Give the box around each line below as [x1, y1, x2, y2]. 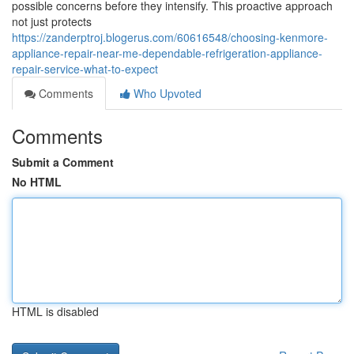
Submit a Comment [12, 154, 114, 170]
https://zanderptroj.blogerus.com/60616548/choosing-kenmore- [12, 29, 328, 45]
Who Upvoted [130, 85, 201, 101]
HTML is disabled [12, 303, 99, 319]
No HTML [12, 174, 62, 190]
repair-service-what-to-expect [12, 61, 158, 77]
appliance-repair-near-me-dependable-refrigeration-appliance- [12, 45, 322, 61]
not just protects [12, 13, 92, 29]
